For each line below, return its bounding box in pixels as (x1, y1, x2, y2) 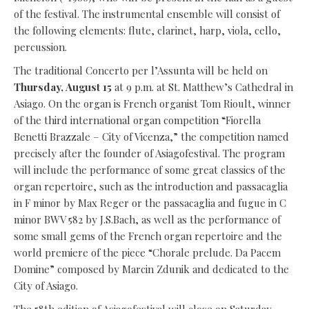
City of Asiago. (14, 279, 78, 293)
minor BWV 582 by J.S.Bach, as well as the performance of (14, 212, 281, 227)
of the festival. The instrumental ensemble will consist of (14, 7, 280, 21)
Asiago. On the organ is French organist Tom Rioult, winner (14, 97, 291, 111)
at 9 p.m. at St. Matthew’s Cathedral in (112, 80, 293, 94)
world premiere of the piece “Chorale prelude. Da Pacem (14, 246, 281, 260)
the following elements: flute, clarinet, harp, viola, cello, (14, 23, 281, 38)
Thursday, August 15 (14, 80, 112, 94)
